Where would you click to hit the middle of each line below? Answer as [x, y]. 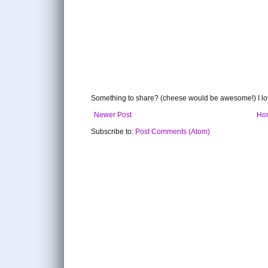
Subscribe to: [113, 131]
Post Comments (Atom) [173, 131]
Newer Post [113, 115]
